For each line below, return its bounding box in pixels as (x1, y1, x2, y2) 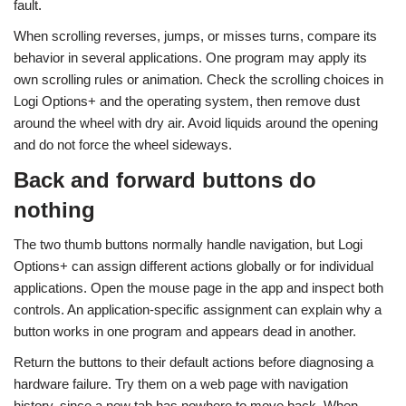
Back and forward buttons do (14, 168, 316, 192)
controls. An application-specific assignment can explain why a (14, 302, 382, 317)
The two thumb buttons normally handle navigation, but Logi (14, 237, 362, 252)
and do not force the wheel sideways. (14, 137, 232, 152)
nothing (14, 198, 95, 222)
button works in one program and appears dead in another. (14, 324, 356, 339)
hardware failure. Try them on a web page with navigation (14, 376, 348, 391)
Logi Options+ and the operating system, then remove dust (14, 93, 360, 109)
